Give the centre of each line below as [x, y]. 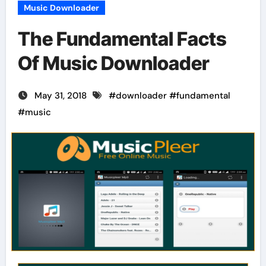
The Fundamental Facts [122, 39]
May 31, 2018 [61, 96]
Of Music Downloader [113, 63]
